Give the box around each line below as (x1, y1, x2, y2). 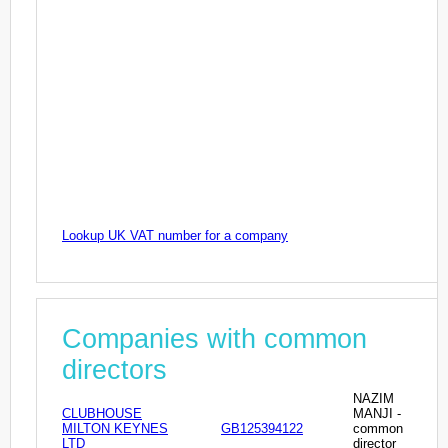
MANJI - (353, 405, 401, 421)
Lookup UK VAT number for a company (62, 228, 288, 244)
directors (62, 354, 167, 385)
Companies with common (62, 323, 367, 354)
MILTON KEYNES (62, 420, 168, 436)
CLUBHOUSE (62, 405, 142, 421)
